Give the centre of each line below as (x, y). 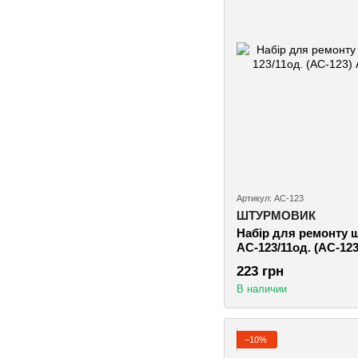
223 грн (260, 272)
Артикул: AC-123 (270, 199)
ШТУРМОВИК (276, 216)
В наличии (262, 289)
